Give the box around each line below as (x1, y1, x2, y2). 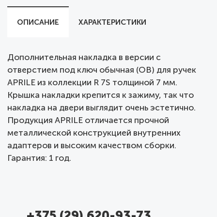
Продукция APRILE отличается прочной (7, 115, 169, 125)
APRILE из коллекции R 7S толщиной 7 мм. (7, 77, 177, 88)
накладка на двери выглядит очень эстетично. (7, 102, 196, 113)
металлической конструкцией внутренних (7, 127, 181, 138)
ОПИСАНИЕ (17, 17, 59, 27)
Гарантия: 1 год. (7, 153, 71, 163)
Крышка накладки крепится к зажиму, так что (7, 90, 194, 100)
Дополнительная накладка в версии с (7, 52, 161, 62)
